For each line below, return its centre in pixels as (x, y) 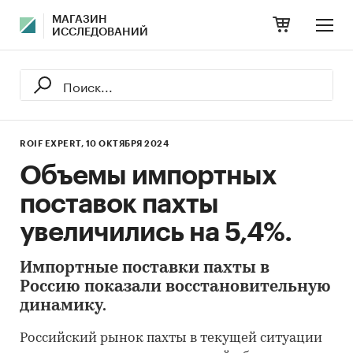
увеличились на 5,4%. (156, 232)
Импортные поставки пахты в (145, 269)
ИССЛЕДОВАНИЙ (100, 32)
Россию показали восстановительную (175, 288)
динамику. (63, 307)
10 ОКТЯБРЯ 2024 (127, 144)
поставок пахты (119, 204)
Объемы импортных (148, 176)
